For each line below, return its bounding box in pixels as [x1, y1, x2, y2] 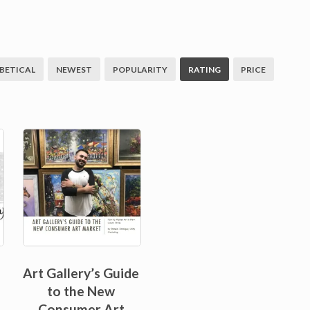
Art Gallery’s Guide [23, 265, 140, 282]
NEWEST [55, 64, 92, 75]
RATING [188, 64, 221, 75]
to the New [47, 283, 116, 300]
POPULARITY [112, 64, 167, 75]
